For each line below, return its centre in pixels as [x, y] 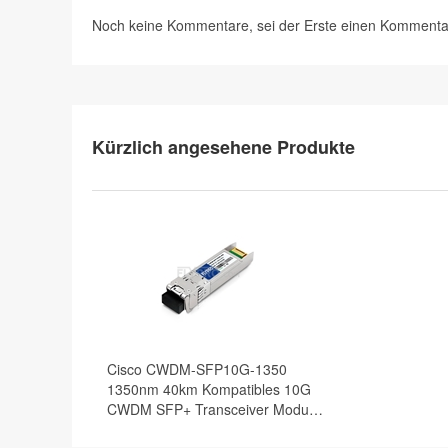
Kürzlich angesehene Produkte [223, 146]
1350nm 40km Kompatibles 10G [209, 388]
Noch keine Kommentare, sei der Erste [216, 24]
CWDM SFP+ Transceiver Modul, [211, 408]
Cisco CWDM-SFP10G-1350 [197, 368]
